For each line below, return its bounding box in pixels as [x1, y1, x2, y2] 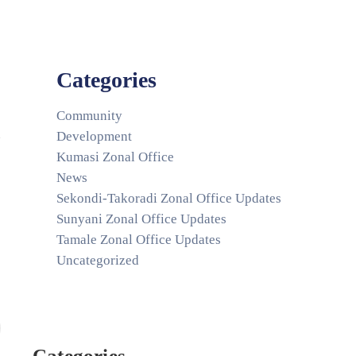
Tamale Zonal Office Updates [56, 232, 221, 247]
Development [56, 129, 132, 144]
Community [56, 108, 122, 123]
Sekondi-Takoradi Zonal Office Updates [56, 191, 281, 206]
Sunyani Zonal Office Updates [56, 211, 226, 226]
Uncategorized [56, 253, 139, 268]
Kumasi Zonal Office [56, 149, 174, 164]
